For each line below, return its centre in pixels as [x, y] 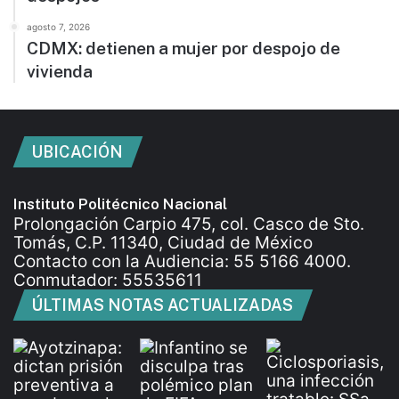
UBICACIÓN [77, 151]
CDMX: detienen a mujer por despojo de [183, 48]
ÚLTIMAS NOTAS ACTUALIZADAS [162, 305]
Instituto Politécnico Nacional [120, 204]
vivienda [60, 71]
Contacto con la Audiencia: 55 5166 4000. [182, 261]
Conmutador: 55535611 [108, 280]
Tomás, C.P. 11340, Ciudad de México [163, 242]
